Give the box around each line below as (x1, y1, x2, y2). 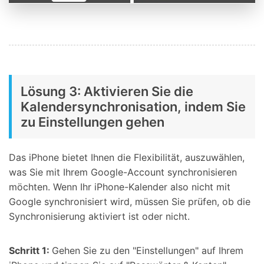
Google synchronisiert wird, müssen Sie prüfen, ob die (9, 196, 250, 208)
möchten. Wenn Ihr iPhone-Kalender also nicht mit (9, 181, 230, 193)
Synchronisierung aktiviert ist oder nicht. (9, 210, 190, 223)
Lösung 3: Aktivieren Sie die (21, 84, 193, 100)
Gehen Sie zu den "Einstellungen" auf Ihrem (52, 245, 243, 257)
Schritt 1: (9, 245, 52, 257)
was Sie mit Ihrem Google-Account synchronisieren (9, 166, 237, 179)
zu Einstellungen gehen (21, 114, 164, 130)
